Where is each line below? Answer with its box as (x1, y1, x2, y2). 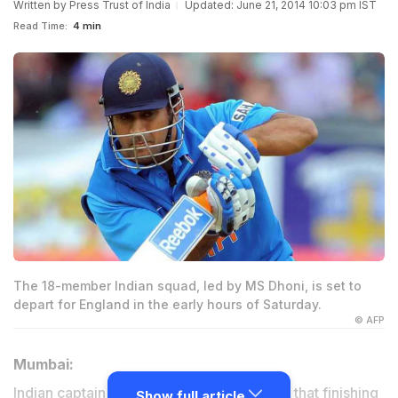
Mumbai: (13, 355, 74, 374)
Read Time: (13, 20, 68, 32)
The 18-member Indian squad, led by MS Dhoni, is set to (13, 278, 362, 294)
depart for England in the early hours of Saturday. (13, 297, 322, 313)
